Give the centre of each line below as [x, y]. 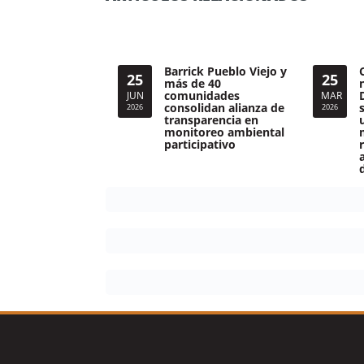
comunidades [202, 95]
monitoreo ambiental [224, 132]
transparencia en [211, 120]
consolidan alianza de [224, 108]
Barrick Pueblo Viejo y [225, 71]
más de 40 [193, 83]
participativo [200, 144]
